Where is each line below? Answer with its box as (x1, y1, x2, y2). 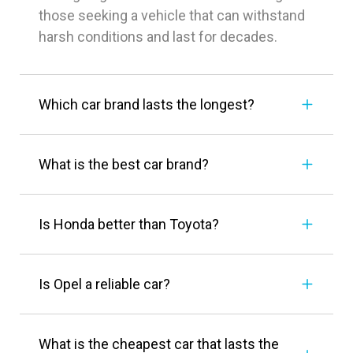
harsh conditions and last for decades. (39, 28, 277, 46)
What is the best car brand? (39, 156, 209, 173)
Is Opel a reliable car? (39, 276, 170, 293)
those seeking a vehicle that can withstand (39, 7, 305, 24)
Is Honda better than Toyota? (39, 216, 219, 233)
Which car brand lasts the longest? (39, 96, 255, 113)
